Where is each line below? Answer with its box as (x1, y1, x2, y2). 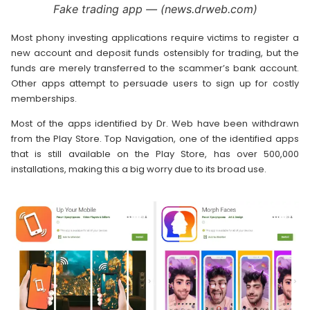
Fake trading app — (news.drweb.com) (53, 1, 257, 16)
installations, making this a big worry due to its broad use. (11, 163, 266, 176)
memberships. (11, 91, 77, 105)
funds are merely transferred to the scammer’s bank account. (11, 61, 299, 75)
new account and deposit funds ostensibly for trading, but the (11, 46, 299, 60)
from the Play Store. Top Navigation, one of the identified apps (11, 132, 299, 146)
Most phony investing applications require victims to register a (11, 30, 299, 44)
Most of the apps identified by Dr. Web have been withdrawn (11, 117, 299, 131)
